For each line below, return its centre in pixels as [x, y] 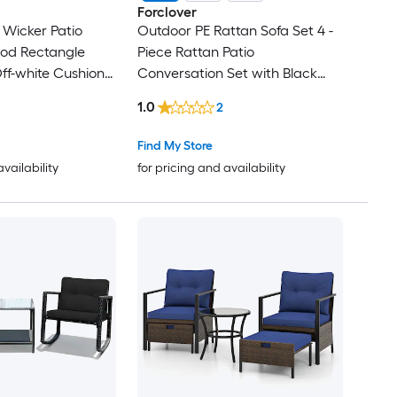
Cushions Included [195, 95]
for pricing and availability [211, 167]
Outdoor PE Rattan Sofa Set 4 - [235, 31]
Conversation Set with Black [227, 74]
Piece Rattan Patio [195, 52]
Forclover [167, 12]
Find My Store [175, 145]
